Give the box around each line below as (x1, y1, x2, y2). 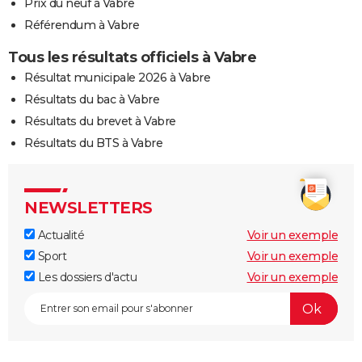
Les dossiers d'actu (35, 270, 137, 285)
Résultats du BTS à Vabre (24, 136, 162, 151)
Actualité (35, 228, 84, 243)
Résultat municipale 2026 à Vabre (24, 70, 210, 86)
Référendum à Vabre (24, 18, 139, 33)
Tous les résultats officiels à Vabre (8, 48, 256, 67)
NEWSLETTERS (24, 198, 153, 218)
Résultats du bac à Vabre (24, 92, 159, 107)
